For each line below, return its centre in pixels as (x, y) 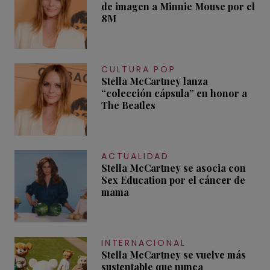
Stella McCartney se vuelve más (174, 254)
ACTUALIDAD (135, 156)
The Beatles (128, 105)
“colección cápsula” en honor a (174, 93)
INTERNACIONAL (144, 243)
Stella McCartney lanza (155, 81)
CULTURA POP (139, 69)
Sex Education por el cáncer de (173, 180)
